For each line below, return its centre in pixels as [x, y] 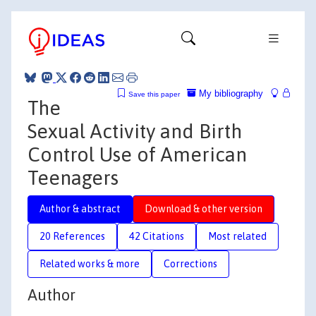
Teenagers [73, 177]
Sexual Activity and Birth [135, 131]
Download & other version [203, 208]
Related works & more [90, 263]
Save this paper [154, 94]
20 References [72, 236]
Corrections [190, 263]
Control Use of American [137, 154]
